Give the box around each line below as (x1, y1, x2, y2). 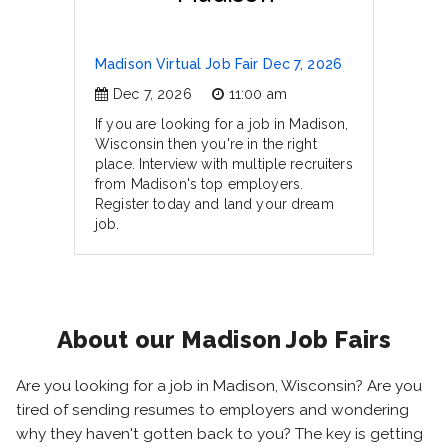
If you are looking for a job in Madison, (95, 116, 349, 132)
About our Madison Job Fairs (56, 325, 392, 354)
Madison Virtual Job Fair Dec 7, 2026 (95, 56, 343, 72)
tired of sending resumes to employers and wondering (16, 401, 409, 419)
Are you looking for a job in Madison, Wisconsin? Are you (16, 377, 422, 395)
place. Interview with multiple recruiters (95, 156, 353, 172)
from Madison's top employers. (95, 176, 304, 192)
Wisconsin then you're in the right (95, 136, 317, 152)
